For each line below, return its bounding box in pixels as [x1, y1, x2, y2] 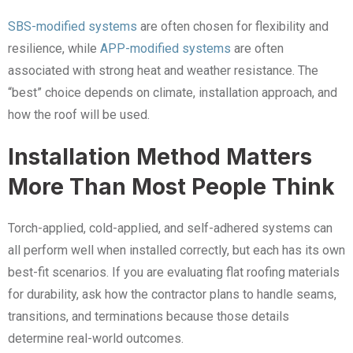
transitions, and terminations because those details [8, 309, 289, 324]
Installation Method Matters [8, 143, 312, 170]
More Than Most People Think [8, 173, 335, 200]
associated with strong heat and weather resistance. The [8, 63, 318, 78]
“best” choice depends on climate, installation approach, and [8, 85, 337, 100]
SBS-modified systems [8, 19, 137, 34]
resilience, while [8, 41, 100, 56]
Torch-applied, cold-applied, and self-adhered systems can [8, 221, 333, 236]
